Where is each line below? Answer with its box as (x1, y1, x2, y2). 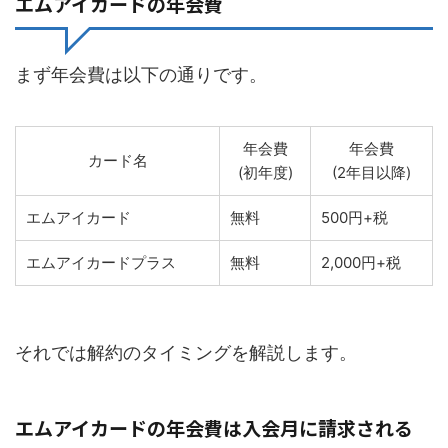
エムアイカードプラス (26, 253, 176, 273)
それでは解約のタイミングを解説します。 (15, 342, 357, 364)
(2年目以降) (332, 163, 411, 183)
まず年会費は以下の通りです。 (15, 64, 267, 86)
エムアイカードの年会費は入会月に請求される (15, 414, 413, 442)
